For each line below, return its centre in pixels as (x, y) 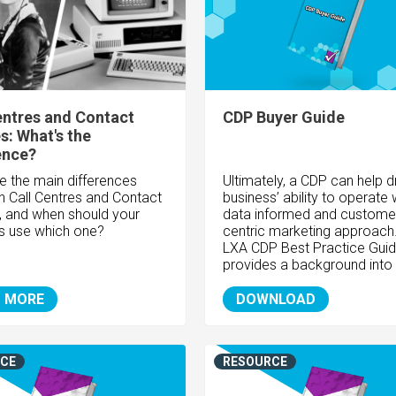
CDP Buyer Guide (283, 118)
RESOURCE (255, 362)
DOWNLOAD (275, 300)
